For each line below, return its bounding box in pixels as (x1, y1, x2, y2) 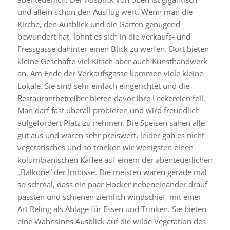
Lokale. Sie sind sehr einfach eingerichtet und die (17, 80, 189, 91)
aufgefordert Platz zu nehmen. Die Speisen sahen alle (17, 117, 205, 128)
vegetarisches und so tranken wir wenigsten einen (17, 142, 194, 152)
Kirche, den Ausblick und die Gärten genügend (17, 18, 180, 29)
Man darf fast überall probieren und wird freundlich (17, 105, 200, 116)
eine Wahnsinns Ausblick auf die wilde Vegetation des (17, 216, 206, 226)
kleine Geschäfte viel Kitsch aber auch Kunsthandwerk (17, 55, 207, 66)
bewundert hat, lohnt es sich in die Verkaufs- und (17, 31, 190, 42)
